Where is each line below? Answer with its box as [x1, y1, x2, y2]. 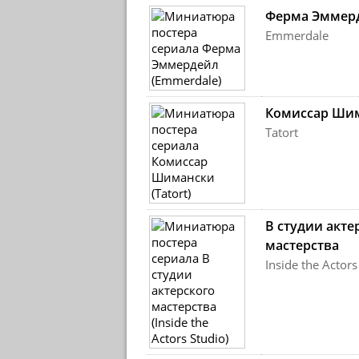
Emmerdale [264, 27, 329, 43]
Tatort [264, 124, 298, 140]
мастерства [264, 236, 339, 254]
